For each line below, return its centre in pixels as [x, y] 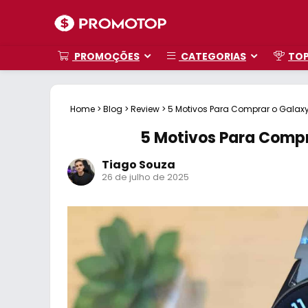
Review [145, 109]
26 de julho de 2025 [145, 177]
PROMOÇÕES [106, 56]
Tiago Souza [139, 165]
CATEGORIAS [212, 56]
